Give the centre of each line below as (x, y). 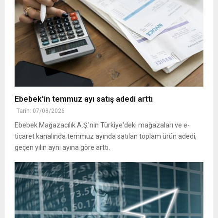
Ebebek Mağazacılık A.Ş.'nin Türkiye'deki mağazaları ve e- (102, 125)
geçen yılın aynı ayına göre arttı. (62, 148)
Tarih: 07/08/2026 (41, 111)
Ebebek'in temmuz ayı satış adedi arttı (84, 99)
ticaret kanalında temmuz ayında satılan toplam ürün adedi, (106, 136)
